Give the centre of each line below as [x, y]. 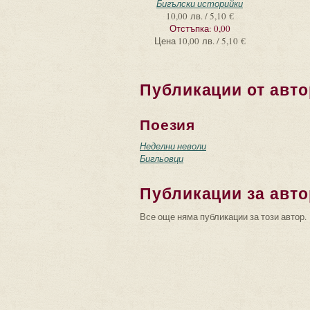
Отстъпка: [191, 28]
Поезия [168, 125]
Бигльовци [162, 158]
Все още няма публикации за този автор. [223, 217]
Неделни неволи [173, 146]
